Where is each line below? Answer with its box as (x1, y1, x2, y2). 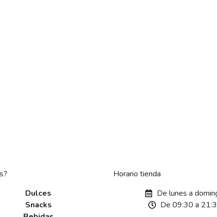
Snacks (25, 200, 52, 211)
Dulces (25, 188, 51, 199)
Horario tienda (113, 169, 161, 180)
